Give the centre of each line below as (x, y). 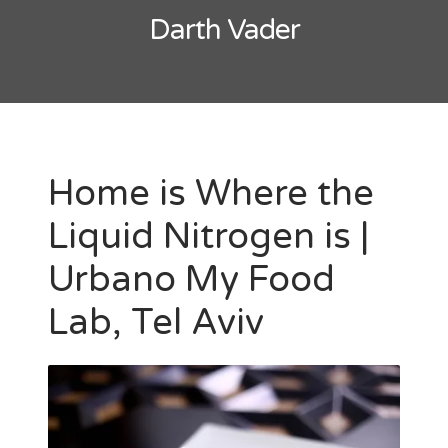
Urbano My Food (191, 279)
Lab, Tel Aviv (156, 322)
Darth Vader (224, 29)
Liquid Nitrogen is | (208, 236)
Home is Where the (211, 193)
